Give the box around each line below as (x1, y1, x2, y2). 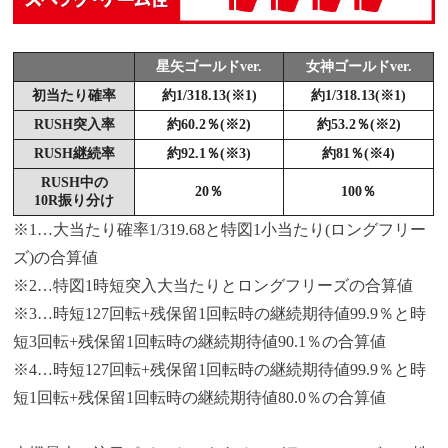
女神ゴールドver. (305, 58, 412, 74)
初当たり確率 (32, 87, 117, 103)
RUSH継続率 (33, 145, 115, 161)
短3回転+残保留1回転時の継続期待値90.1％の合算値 (13, 332, 387, 350)
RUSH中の (40, 174, 108, 190)
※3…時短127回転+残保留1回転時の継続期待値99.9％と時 (13, 304, 427, 322)
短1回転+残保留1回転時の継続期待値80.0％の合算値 (13, 388, 387, 406)
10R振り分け (34, 192, 115, 208)
